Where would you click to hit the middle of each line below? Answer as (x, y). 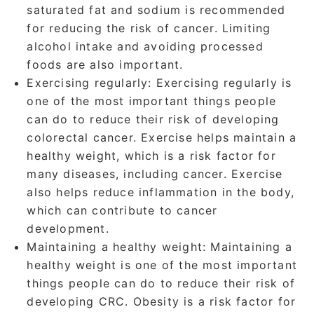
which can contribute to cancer (122, 211)
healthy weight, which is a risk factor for (151, 156)
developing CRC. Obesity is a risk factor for (162, 302)
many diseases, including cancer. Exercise (155, 174)
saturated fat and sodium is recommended (156, 10)
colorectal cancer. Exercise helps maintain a (162, 138)
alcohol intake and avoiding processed (145, 47)
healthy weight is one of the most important (162, 265)
